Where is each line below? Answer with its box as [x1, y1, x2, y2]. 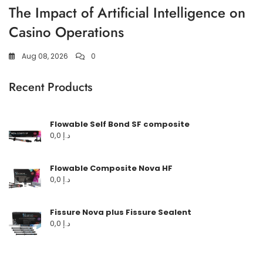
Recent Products [9, 79, 92, 96]
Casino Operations [9, 22, 124, 43]
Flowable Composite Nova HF [50, 163, 173, 174]
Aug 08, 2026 [22, 51, 68, 62]
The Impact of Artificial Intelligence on [9, 2, 245, 23]
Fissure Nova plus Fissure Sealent [50, 207, 191, 218]
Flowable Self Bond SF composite [50, 119, 190, 130]
